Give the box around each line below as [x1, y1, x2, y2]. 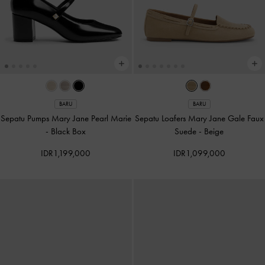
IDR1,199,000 [41, 147, 91, 159]
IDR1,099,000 [173, 147, 225, 159]
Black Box [51, 125, 86, 137]
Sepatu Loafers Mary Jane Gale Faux [134, 112, 264, 124]
